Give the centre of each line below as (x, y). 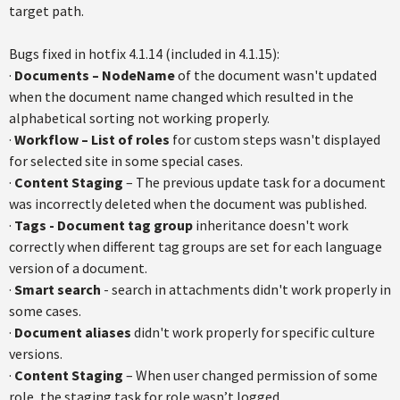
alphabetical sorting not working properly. (139, 118)
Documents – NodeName (95, 75)
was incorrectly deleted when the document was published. (188, 204)
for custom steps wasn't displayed (275, 139)
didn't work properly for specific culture (253, 332)
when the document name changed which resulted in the (181, 96)
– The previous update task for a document (256, 182)
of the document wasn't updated (276, 75)
